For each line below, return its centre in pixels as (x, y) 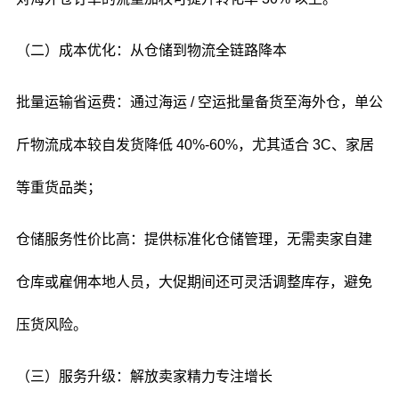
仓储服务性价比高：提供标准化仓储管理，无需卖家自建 (194, 239)
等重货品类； (58, 187)
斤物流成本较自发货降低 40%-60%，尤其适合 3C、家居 (195, 145)
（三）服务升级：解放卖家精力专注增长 (144, 376)
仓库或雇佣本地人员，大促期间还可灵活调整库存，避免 (194, 282)
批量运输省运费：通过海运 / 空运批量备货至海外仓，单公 (199, 102)
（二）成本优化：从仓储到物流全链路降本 (151, 50)
